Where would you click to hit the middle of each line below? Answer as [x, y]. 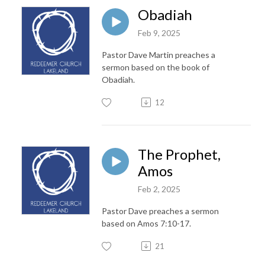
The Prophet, [179, 154]
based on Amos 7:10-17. [146, 223]
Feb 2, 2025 [159, 189]
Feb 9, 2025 [159, 33]
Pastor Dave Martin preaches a [159, 54]
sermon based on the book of [156, 67]
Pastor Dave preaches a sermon [160, 211]
